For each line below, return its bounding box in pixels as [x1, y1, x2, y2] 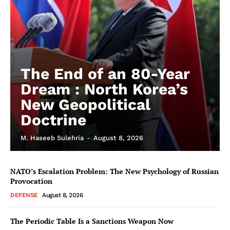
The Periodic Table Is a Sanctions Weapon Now [10, 216, 174, 226]
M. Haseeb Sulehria [21, 133, 84, 142]
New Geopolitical [21, 95, 150, 113]
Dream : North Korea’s [21, 80, 188, 98]
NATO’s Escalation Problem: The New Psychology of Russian [10, 166, 219, 176]
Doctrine [21, 110, 86, 129]
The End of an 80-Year [21, 64, 190, 83]
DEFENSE [10, 191, 38, 199]
